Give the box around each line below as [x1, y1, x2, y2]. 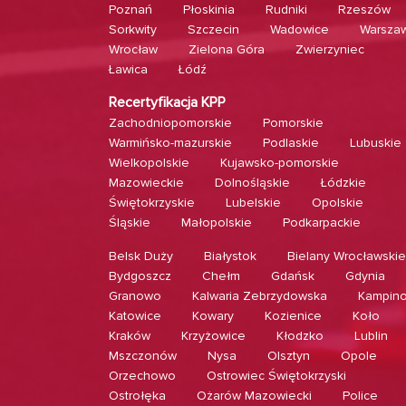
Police [343, 388, 378, 403]
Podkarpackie [283, 215, 361, 230]
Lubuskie [350, 135, 401, 150]
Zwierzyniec [295, 42, 364, 57]
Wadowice [270, 22, 329, 37]
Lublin [354, 328, 388, 343]
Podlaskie [263, 135, 319, 150]
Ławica [109, 62, 148, 77]
